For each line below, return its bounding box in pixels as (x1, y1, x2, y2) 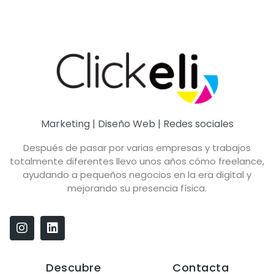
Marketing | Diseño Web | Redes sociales (40, 116, 234, 131)
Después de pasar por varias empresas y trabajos (23, 141, 251, 154)
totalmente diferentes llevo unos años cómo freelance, (10, 154, 264, 168)
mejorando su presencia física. (67, 181, 207, 194)
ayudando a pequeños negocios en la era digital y (23, 168, 251, 181)
